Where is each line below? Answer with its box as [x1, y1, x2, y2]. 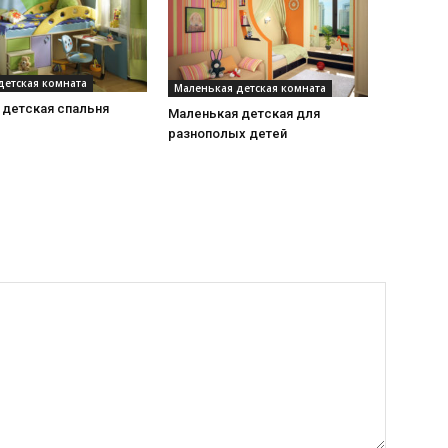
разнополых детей [168, 125, 287, 141]
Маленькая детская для [168, 105, 320, 121]
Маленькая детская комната [174, 80, 326, 95]
